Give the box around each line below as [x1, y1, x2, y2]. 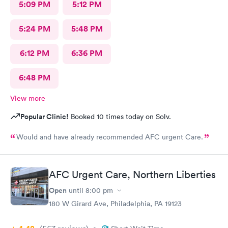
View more [10, 93, 45, 103]
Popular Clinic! [20, 111, 69, 122]
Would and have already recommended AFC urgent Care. [16, 132, 203, 141]
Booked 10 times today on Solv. [69, 111, 171, 121]
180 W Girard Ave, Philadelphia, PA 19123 [49, 199, 182, 208]
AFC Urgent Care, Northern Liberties [49, 168, 216, 181]
